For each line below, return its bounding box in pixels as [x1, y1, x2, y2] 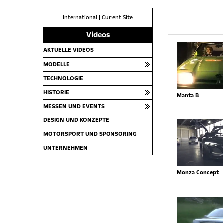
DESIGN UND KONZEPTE [43, 116, 109, 124]
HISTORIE [43, 88, 69, 97]
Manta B [177, 92, 199, 100]
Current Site [102, 13, 133, 21]
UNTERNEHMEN [43, 144, 88, 152]
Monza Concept [177, 169, 219, 177]
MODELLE [43, 60, 70, 69]
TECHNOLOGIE [43, 74, 83, 83]
